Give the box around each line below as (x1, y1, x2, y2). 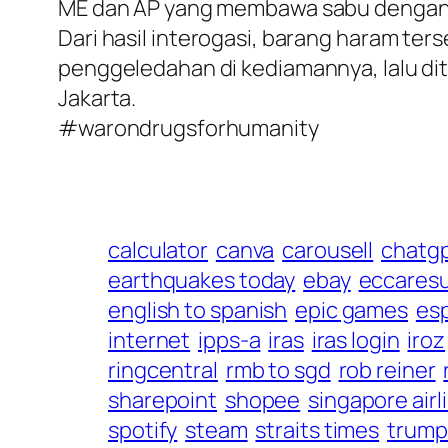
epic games (295, 295, 409, 326)
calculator (108, 235, 209, 266)
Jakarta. (58, 83, 137, 114)
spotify (108, 415, 178, 446)
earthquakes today (108, 265, 296, 296)
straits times (255, 415, 380, 446)
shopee (224, 385, 301, 416)
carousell (282, 235, 374, 266)
